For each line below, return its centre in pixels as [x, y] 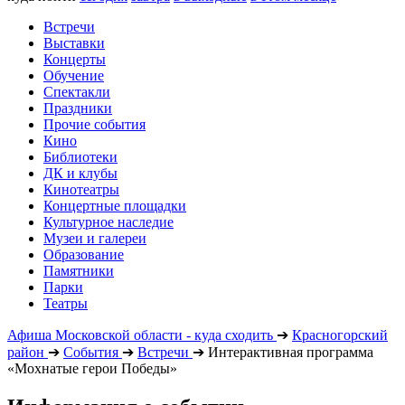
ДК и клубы [80, 173]
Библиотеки [80, 157]
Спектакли [77, 92]
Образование [84, 254]
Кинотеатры [81, 189]
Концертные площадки [115, 206]
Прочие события [94, 124]
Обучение [74, 75]
